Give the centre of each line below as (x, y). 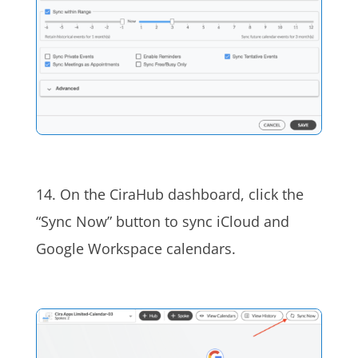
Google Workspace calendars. (135, 249)
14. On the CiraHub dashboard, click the (169, 195)
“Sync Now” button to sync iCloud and (162, 222)
